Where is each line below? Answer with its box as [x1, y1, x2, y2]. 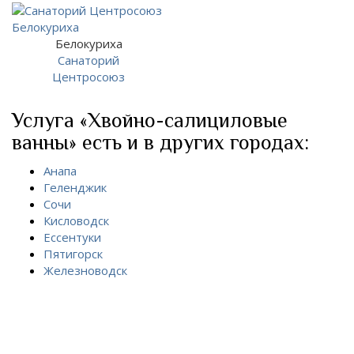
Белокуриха [55, 35, 122, 51]
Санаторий [58, 51, 119, 68]
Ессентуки [43, 228, 101, 245]
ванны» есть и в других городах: [12, 131, 309, 154]
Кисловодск [43, 212, 109, 228]
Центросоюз [52, 68, 125, 85]
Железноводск [43, 262, 127, 278]
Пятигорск [43, 245, 103, 262]
